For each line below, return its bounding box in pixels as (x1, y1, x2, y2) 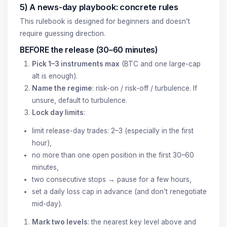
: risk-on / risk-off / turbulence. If (92, 84, 197, 92)
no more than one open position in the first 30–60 (32, 150, 194, 159)
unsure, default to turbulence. (32, 96, 127, 104)
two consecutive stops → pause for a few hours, (32, 175, 192, 183)
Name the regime (32, 84, 92, 92)
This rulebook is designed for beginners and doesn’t (20, 17, 190, 25)
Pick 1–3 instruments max (32, 59, 120, 68)
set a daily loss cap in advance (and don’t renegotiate (32, 187, 207, 196)
